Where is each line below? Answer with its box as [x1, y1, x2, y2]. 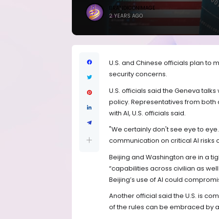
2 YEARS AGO [109, 12, 143, 20]
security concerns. [109, 69, 167, 79]
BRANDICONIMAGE [109, 4, 155, 12]
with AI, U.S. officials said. [109, 108, 186, 118]
